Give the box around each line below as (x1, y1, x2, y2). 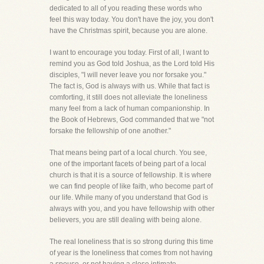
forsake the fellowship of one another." (49, 127, 171, 135)
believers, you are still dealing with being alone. (49, 216, 202, 224)
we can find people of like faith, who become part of (49, 182, 213, 190)
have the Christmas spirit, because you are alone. (49, 27, 207, 35)
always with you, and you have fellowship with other (49, 204, 214, 213)
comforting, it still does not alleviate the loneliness (49, 93, 207, 101)
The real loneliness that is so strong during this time (49, 237, 213, 246)
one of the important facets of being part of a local (49, 160, 206, 168)
